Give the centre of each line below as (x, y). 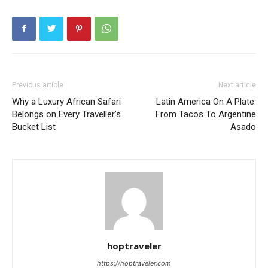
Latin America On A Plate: (206, 101)
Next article (237, 85)
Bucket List (34, 127)
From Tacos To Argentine (206, 114)
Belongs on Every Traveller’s (66, 114)
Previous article (38, 85)
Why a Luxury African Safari (66, 101)
